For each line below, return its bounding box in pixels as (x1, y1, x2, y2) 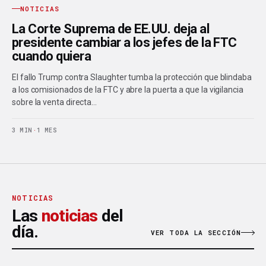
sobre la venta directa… (12, 97, 97, 107)
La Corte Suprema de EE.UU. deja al (12, 21, 210, 37)
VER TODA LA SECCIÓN (151, 228, 241, 237)
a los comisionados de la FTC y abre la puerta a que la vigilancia (12, 85, 243, 95)
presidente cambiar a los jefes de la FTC (12, 35, 237, 50)
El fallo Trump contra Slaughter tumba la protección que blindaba (12, 72, 252, 83)
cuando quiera (12, 49, 91, 64)
